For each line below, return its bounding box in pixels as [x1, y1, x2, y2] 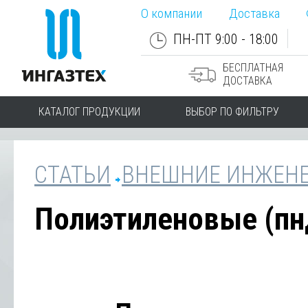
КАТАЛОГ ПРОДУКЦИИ [38, 105, 140, 118]
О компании [141, 5, 202, 21]
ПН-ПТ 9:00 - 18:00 [173, 31, 278, 47]
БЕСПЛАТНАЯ [223, 61, 284, 74]
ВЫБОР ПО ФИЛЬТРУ [186, 105, 279, 118]
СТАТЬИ [34, 161, 111, 188]
